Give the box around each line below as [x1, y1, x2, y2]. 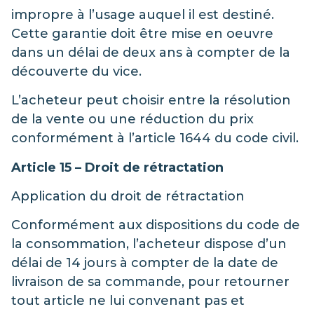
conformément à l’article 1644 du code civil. [11, 130, 299, 146]
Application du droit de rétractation [11, 188, 245, 204]
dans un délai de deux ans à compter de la [11, 44, 290, 60]
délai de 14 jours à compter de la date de [11, 255, 278, 271]
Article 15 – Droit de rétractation [11, 159, 224, 175]
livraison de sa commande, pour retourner [11, 274, 289, 290]
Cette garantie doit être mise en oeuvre [11, 25, 273, 41]
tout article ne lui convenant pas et [11, 293, 245, 309]
